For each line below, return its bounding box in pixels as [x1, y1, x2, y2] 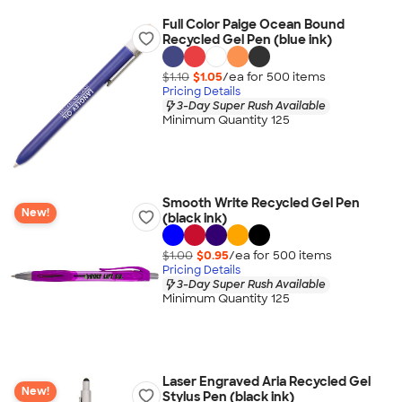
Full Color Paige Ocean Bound [162, 16, 345, 32]
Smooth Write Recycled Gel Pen [162, 195, 360, 211]
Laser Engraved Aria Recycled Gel [162, 373, 371, 389]
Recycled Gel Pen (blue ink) [162, 31, 332, 48]
